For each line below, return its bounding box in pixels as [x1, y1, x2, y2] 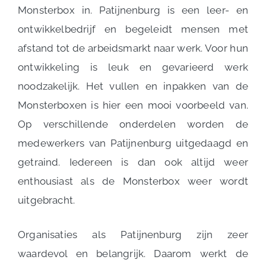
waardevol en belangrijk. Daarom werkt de [18, 248, 248, 259]
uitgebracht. [18, 194, 75, 206]
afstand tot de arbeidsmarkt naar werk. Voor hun [18, 42, 248, 54]
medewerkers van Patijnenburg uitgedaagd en [18, 137, 248, 149]
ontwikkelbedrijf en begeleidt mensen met [18, 23, 248, 35]
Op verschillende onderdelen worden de [18, 118, 248, 130]
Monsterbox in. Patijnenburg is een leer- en [18, 4, 248, 16]
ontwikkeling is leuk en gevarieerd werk [18, 61, 248, 73]
